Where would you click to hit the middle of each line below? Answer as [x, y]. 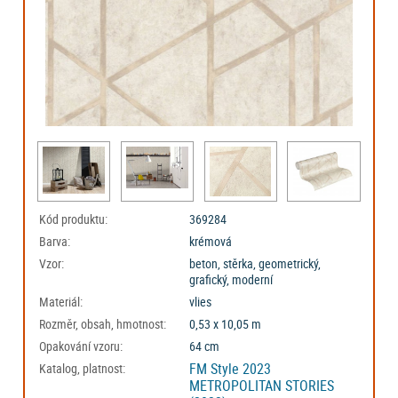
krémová [211, 242]
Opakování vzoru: [81, 346]
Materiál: [61, 302]
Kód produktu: [74, 219]
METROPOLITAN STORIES [262, 386]
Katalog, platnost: [83, 369]
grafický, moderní [231, 280]
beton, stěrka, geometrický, [255, 264]
